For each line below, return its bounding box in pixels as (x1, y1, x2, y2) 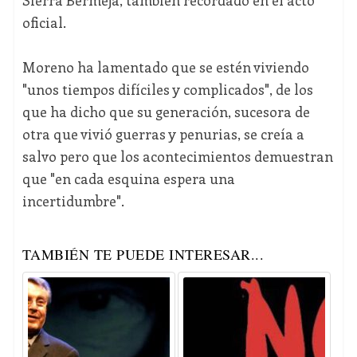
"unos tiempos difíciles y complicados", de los (22, 80, 313, 100)
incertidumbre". (22, 191, 124, 211)
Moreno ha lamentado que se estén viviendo (22, 57, 309, 77)
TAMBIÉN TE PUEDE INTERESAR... (22, 245, 265, 265)
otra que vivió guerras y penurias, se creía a (22, 124, 304, 144)
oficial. (22, 13, 66, 33)
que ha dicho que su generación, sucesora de (22, 102, 310, 122)
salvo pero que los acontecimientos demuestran (22, 147, 333, 167)
